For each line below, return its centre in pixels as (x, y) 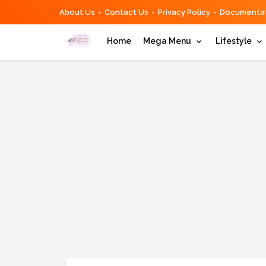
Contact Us (126, 12)
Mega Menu (167, 41)
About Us (77, 12)
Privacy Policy (184, 12)
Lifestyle (233, 41)
